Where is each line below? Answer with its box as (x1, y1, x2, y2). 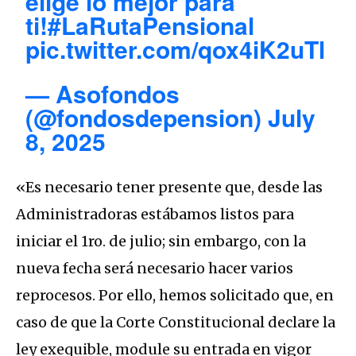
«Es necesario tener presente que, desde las (16, 178, 323, 197)
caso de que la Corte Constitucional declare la (16, 313, 335, 332)
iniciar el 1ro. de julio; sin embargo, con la (16, 232, 306, 251)
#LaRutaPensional (48, 8, 255, 43)
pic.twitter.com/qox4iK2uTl (25, 32, 326, 67)
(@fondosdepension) (25, 100, 269, 135)
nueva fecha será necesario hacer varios (16, 259, 293, 278)
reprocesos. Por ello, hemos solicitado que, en (16, 286, 334, 305)
